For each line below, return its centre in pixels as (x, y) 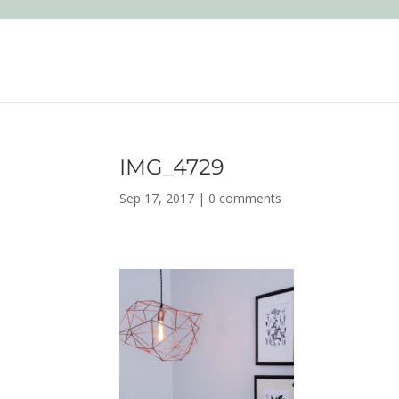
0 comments (245, 198)
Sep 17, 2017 (157, 198)
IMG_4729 (172, 167)
